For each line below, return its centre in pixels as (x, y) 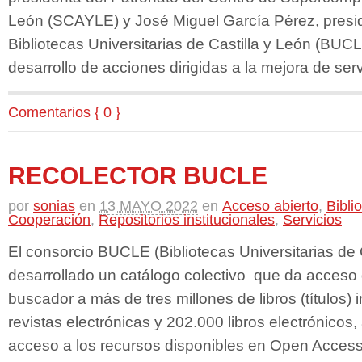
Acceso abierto (270, 206)
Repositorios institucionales (187, 219)
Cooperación (49, 219)
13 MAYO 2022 (149, 206)
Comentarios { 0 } (64, 112)
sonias (54, 206)
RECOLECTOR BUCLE (138, 175)
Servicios (312, 219)
